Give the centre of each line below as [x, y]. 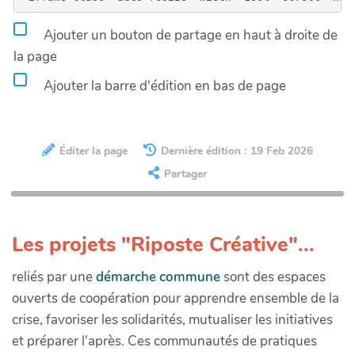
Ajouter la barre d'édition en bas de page [163, 86]
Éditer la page [93, 151]
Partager [185, 174]
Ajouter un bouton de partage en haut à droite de [189, 35]
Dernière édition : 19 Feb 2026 [237, 151]
